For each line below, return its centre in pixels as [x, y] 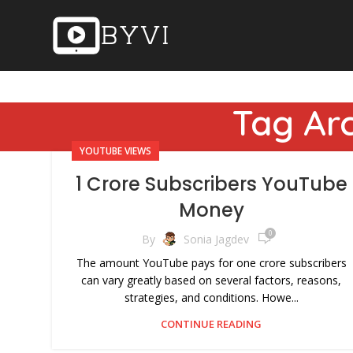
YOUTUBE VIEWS [115, 151]
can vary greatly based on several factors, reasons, [211, 280]
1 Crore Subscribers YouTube [211, 184]
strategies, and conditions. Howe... [211, 297]
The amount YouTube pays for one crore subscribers [211, 263]
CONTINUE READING [211, 324]
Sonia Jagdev [216, 239]
